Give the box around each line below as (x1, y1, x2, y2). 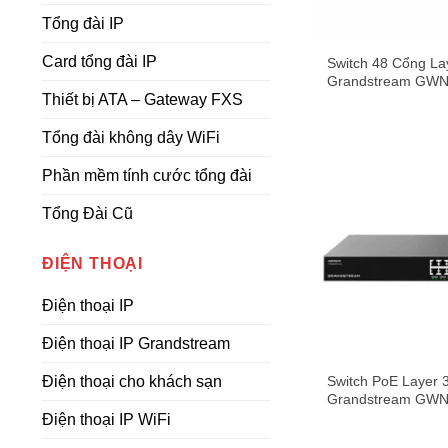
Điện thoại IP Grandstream (42, 335, 230, 352)
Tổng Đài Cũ (42, 205, 133, 222)
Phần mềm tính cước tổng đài (42, 167, 252, 184)
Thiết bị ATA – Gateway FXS (42, 91, 243, 108)
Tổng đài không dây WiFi (42, 129, 220, 146)
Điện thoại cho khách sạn (42, 373, 222, 390)
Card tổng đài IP (42, 53, 157, 70)
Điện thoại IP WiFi (42, 411, 171, 428)
